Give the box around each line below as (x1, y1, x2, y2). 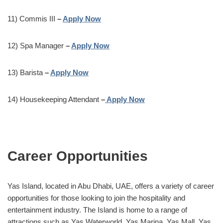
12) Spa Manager (7, 41, 66, 50)
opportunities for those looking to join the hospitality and (7, 193, 185, 202)
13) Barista (7, 68, 45, 77)
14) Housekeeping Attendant (7, 95, 101, 104)
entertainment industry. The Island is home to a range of (7, 205, 187, 214)
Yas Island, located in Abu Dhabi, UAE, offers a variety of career (7, 181, 214, 190)
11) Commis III (7, 14, 57, 23)
